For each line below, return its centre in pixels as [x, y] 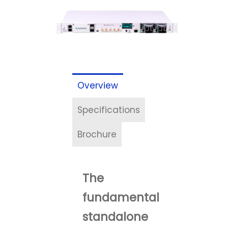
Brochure [97, 135]
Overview [98, 86]
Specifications [109, 110]
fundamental [121, 197]
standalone [116, 217]
